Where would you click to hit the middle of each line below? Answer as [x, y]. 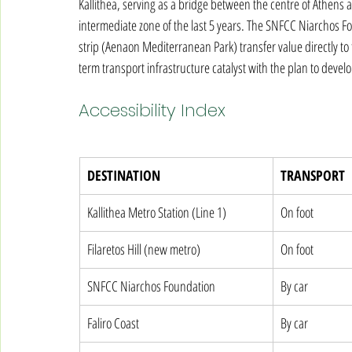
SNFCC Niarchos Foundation [151, 286]
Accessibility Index [152, 110]
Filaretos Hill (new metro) [144, 249]
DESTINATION [124, 175]
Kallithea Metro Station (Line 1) [157, 212]
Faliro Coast [113, 323]
